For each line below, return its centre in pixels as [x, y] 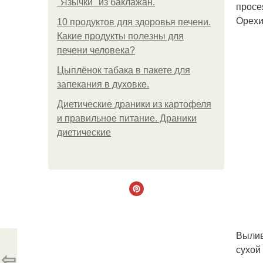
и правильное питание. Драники [127, 118]
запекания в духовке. [103, 84]
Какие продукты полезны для [120, 36]
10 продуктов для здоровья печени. [134, 22]
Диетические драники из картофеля [134, 104]
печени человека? [96, 50]
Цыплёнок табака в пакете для [124, 70]
